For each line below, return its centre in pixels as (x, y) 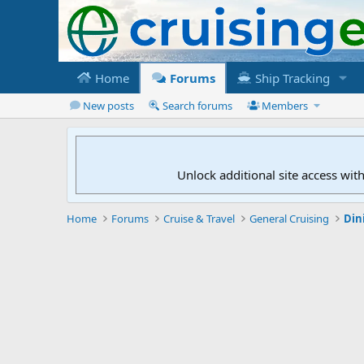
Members (285, 105)
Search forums (198, 105)
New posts (108, 105)
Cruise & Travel (199, 218)
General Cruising (290, 218)
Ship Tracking (290, 78)
